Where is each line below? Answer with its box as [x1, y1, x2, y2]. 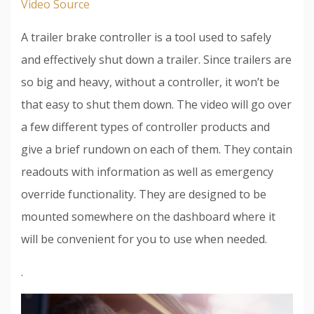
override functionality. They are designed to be [21, 186, 266, 202]
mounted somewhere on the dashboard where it [21, 208, 275, 224]
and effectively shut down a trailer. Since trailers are [21, 51, 292, 67]
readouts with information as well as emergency [21, 163, 273, 179]
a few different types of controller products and [21, 118, 270, 135]
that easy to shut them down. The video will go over [21, 96, 292, 112]
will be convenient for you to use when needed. [21, 231, 267, 247]
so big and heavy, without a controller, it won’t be [21, 74, 280, 90]
